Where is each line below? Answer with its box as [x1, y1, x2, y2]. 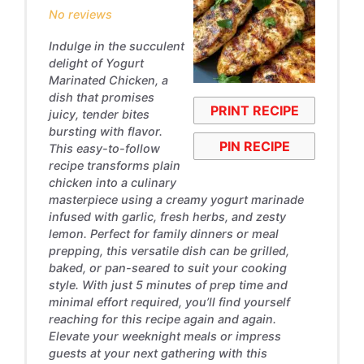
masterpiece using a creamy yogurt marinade [48, 192, 304, 206]
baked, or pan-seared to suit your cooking [48, 260, 287, 275]
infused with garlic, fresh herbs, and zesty [48, 209, 286, 223]
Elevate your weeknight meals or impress [48, 328, 281, 343]
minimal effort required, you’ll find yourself [48, 294, 290, 309]
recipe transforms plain [48, 158, 180, 172]
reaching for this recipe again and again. [48, 311, 276, 326]
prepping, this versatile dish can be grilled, [48, 243, 289, 258]
